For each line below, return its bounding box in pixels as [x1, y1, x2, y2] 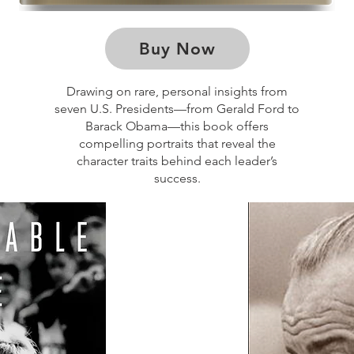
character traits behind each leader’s [77, 153, 277, 168]
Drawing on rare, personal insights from [66, 84, 288, 99]
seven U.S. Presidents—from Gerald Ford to [55, 101, 299, 116]
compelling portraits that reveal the [78, 136, 276, 151]
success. [153, 171, 201, 186]
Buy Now [138, 39, 217, 58]
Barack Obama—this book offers [85, 119, 269, 134]
